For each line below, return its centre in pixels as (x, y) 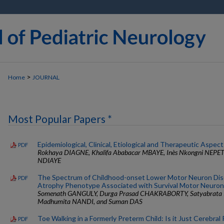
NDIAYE (49, 160)
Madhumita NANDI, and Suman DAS (90, 201)
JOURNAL (46, 77)
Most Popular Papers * (60, 118)
